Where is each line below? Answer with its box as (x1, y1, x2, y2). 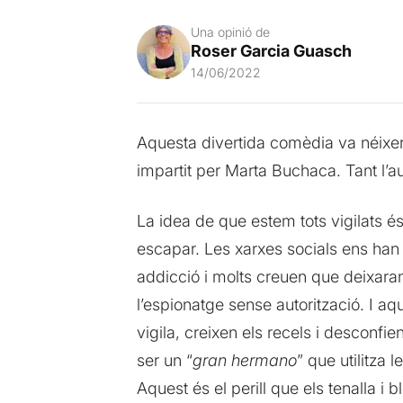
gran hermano (192, 350, 297, 370)
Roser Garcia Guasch (190, 40, 352, 60)
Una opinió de (190, 23, 270, 40)
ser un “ (136, 350, 193, 370)
